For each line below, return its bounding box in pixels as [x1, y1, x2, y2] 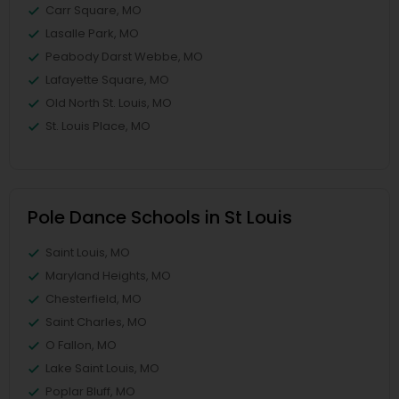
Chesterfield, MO [45, 290, 142, 307]
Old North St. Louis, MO [45, 94, 172, 111]
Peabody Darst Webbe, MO [45, 48, 203, 65]
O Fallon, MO [45, 337, 117, 354]
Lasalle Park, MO [45, 25, 139, 42]
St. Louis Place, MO [45, 118, 151, 134]
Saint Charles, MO [45, 313, 147, 330]
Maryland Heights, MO [45, 267, 171, 284]
